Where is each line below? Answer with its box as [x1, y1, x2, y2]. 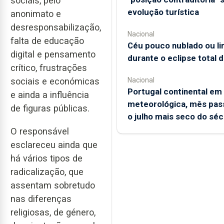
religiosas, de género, [10, 207, 95, 218]
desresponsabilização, [10, 21, 101, 32]
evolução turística [127, 7, 199, 17]
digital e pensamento [10, 48, 95, 59]
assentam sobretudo [10, 180, 95, 191]
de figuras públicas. [10, 102, 89, 113]
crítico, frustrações [10, 62, 87, 73]
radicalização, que [10, 166, 83, 177]
